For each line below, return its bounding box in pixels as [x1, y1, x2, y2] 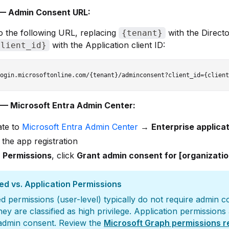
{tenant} [122, 28, 163, 38]
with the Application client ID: [50, 40, 165, 50]
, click [52, 150, 77, 161]
